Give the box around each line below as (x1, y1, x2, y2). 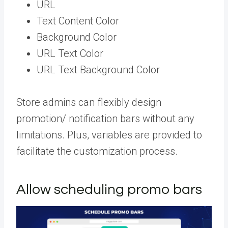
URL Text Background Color (37, 63, 162, 76)
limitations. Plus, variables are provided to (16, 128, 202, 141)
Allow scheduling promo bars (16, 182, 205, 197)
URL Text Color (37, 47, 106, 60)
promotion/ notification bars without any (16, 112, 194, 125)
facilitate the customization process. (16, 145, 180, 157)
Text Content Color (37, 14, 119, 27)
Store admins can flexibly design (16, 96, 161, 108)
